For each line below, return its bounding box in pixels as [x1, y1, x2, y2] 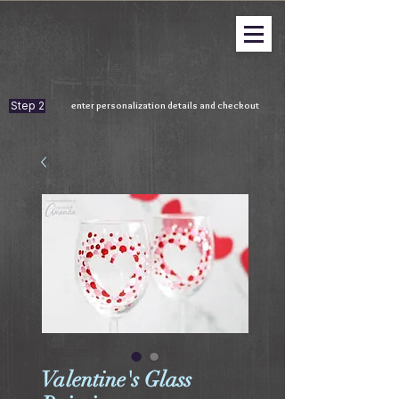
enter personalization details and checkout [71, 99, 261, 111]
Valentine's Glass [41, 366, 191, 393]
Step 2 [10, 99, 45, 112]
